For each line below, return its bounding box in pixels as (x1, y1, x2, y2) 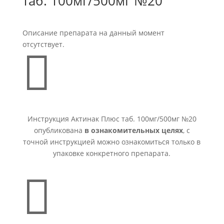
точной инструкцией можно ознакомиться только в (23, 137, 201, 146)
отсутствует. (22, 39, 64, 49)
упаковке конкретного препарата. (53, 148, 171, 158)
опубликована (33, 125, 84, 135)
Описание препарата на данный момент (22, 28, 164, 37)
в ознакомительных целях (84, 125, 183, 135)
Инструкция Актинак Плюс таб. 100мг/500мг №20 (27, 114, 196, 123)
